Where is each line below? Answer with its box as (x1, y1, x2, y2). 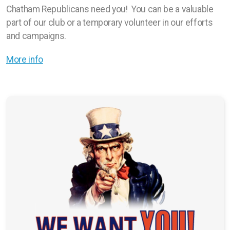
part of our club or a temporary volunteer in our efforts (6, 17, 213, 28)
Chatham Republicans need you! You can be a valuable (6, 4, 214, 14)
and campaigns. (6, 31, 67, 41)
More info (6, 54, 43, 65)
